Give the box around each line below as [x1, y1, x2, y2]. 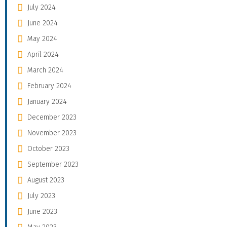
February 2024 [27, 82, 71, 91]
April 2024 [27, 50, 59, 59]
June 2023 [27, 207, 57, 216]
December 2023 [27, 113, 77, 122]
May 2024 [27, 34, 57, 44]
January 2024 [27, 97, 67, 106]
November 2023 [27, 129, 77, 138]
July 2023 [27, 192, 55, 201]
